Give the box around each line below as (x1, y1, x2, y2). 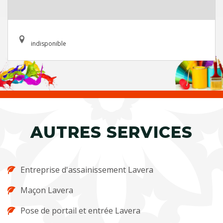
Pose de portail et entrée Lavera (20, 205, 140, 217)
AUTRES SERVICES (30, 122, 193, 142)
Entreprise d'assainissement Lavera (20, 164, 153, 176)
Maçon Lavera (20, 185, 73, 196)
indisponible (31, 39, 66, 48)
